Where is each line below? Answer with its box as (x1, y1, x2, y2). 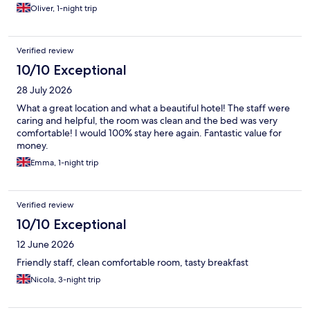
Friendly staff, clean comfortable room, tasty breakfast (17, 256, 248, 269)
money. (17, 139, 48, 152)
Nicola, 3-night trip (30, 274, 101, 286)
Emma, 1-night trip (30, 157, 99, 169)
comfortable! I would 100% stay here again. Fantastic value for (17, 127, 282, 140)
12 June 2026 (17, 238, 74, 251)
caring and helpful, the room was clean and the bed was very (17, 114, 277, 127)
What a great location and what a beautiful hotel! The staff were (17, 102, 290, 115)
